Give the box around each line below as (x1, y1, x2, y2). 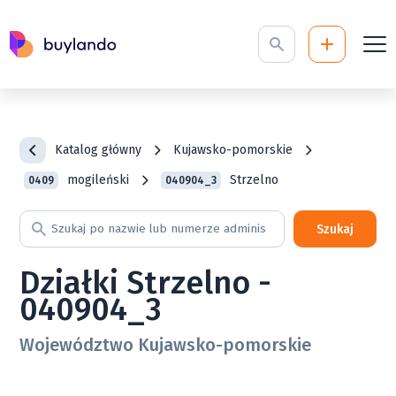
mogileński (67, 172, 130, 187)
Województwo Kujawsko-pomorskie (19, 334, 312, 355)
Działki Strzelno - (19, 263, 272, 302)
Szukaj (316, 222, 354, 237)
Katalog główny (55, 142, 142, 157)
